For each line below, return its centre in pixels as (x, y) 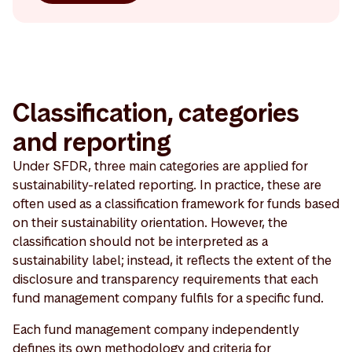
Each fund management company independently (156, 329)
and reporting (92, 141)
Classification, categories (156, 112)
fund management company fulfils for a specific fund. (168, 297)
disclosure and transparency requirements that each (165, 279)
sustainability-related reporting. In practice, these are (167, 184)
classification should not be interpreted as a (140, 241)
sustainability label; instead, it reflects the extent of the (172, 260)
